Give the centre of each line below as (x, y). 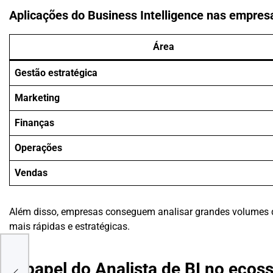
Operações (38, 148)
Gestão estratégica (56, 73)
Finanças (34, 123)
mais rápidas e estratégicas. (69, 227)
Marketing (37, 98)
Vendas (31, 173)
